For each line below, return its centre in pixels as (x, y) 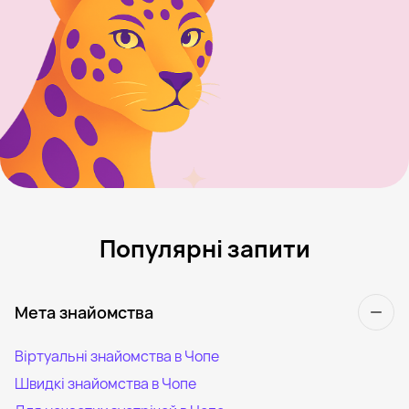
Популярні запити (204, 248)
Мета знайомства (84, 312)
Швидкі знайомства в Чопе (105, 383)
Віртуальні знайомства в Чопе (117, 356)
